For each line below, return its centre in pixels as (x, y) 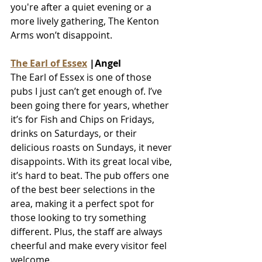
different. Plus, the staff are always (88, 231)
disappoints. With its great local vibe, (92, 161)
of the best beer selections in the (84, 189)
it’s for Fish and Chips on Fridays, (84, 119)
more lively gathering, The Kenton (86, 21)
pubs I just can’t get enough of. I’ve (87, 91)
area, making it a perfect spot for (84, 203)
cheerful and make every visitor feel (90, 245)
